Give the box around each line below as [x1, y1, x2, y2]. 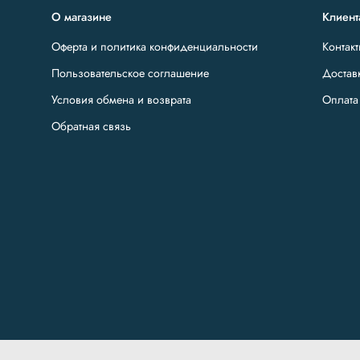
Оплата [322, 92, 358, 108]
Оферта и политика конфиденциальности [51, 39, 258, 55]
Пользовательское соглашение [51, 65, 209, 82]
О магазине [51, 9, 112, 26]
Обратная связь [51, 118, 131, 135]
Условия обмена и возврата [51, 92, 191, 108]
